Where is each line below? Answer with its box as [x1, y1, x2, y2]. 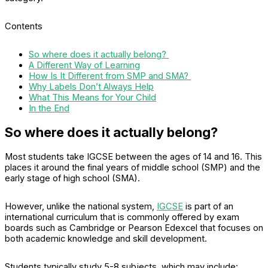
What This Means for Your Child [29, 92, 156, 103]
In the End [29, 103, 69, 114]
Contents [5, 21, 42, 32]
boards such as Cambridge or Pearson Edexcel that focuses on [5, 222, 263, 233]
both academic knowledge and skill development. [5, 233, 207, 244]
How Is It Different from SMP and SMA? [29, 71, 191, 82]
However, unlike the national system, [5, 200, 157, 212]
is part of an [183, 200, 233, 212]
